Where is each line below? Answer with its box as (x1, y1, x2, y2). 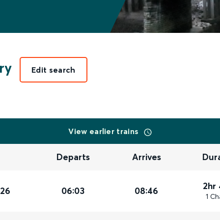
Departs (56, 151, 90, 163)
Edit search (31, 65, 76, 75)
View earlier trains (68, 126, 141, 136)
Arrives (132, 151, 162, 163)
